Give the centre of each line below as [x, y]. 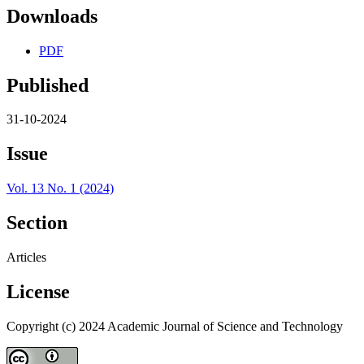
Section [37, 223]
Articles [26, 258]
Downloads [52, 16]
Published [48, 85]
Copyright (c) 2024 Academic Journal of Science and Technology [175, 326]
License [38, 291]
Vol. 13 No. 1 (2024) [60, 188]
